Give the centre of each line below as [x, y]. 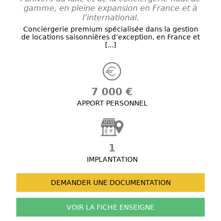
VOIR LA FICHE [92, 207]
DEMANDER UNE [79, 183]
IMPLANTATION [112, 160]
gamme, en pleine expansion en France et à [110, 8]
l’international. [110, 18]
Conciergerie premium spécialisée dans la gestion [110, 29]
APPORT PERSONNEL [112, 103]
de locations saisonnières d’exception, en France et [110, 37]
